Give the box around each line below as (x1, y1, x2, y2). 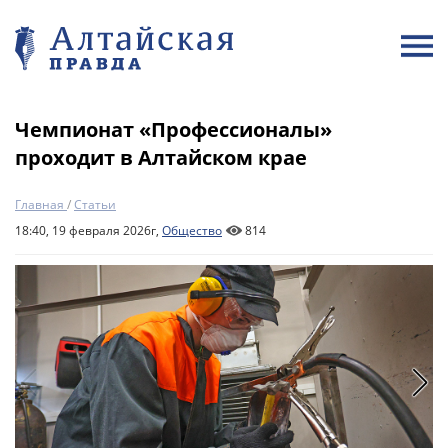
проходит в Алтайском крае (15, 144, 307, 171)
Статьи (74, 196, 116, 213)
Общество (162, 222, 222, 239)
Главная (15, 196, 64, 213)
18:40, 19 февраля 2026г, (15, 222, 162, 239)
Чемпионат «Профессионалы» (15, 116, 332, 143)
